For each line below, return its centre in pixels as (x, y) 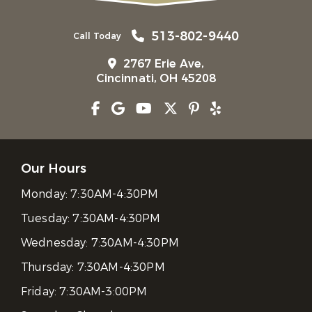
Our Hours (54, 169)
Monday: (46, 194)
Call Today (97, 36)
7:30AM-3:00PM (103, 292)
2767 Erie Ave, (164, 64)
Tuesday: (47, 219)
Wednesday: (56, 243)
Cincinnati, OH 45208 (156, 79)
